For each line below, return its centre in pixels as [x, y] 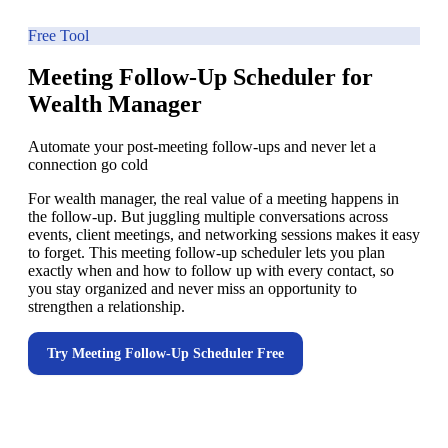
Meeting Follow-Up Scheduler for [200, 77]
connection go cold [88, 165]
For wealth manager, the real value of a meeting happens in [213, 199]
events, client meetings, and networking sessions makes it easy [224, 235]
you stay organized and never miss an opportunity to [192, 289]
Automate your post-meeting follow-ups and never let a [202, 147]
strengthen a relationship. [106, 307]
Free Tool [58, 35]
